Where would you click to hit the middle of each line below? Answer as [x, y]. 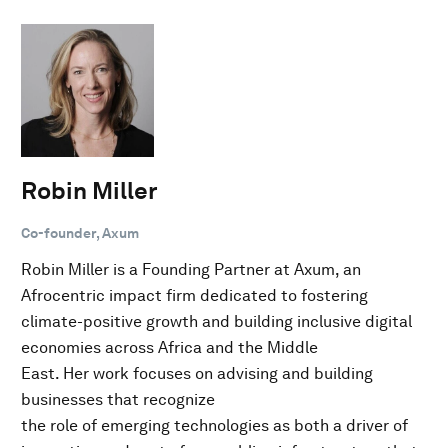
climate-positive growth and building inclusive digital [216, 321]
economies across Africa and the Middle [169, 347]
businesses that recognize [118, 399]
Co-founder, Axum [80, 232]
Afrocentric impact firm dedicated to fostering [194, 295]
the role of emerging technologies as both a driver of [214, 425]
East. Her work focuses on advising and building [197, 373]
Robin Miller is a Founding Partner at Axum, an [191, 269]
